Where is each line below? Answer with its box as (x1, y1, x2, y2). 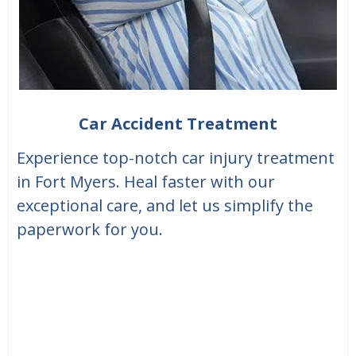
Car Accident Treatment (79, 113, 277, 135)
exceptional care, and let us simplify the (17, 195, 313, 217)
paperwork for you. (17, 219, 163, 241)
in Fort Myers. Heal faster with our (17, 171, 275, 193)
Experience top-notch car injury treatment (17, 147, 335, 169)
